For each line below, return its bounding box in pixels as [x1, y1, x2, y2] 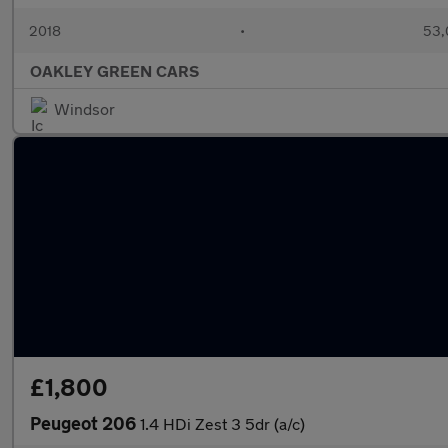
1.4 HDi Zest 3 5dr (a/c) [140, 414, 305, 433]
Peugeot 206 [30, 412, 140, 434]
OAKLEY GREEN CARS [30, 61, 199, 80]
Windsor [54, 99, 115, 118]
